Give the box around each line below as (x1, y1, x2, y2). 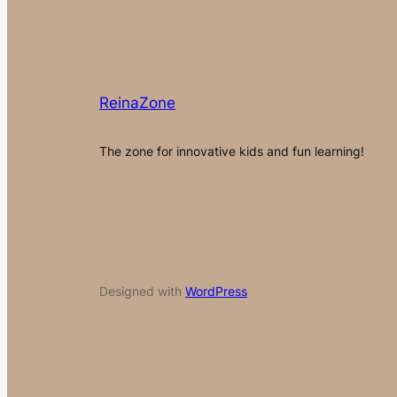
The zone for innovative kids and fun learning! (99, 143, 364, 159)
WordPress (185, 283, 247, 299)
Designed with (99, 283, 185, 299)
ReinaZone (99, 93, 175, 112)
